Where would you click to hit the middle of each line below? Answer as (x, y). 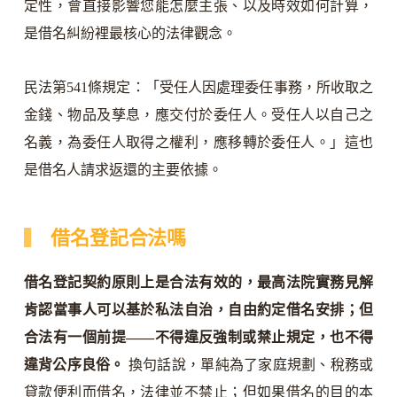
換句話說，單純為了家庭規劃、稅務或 (249, 365)
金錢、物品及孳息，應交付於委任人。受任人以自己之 (198, 114)
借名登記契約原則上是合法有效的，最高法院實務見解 (198, 283)
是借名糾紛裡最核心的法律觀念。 (130, 33)
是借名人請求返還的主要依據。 (123, 169)
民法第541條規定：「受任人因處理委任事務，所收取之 (198, 87)
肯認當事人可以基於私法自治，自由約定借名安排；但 (198, 310)
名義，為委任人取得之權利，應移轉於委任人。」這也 (198, 142)
